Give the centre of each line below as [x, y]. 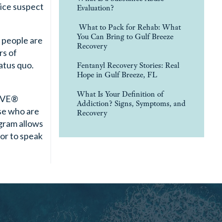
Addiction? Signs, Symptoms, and [131, 103]
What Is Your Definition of [120, 94]
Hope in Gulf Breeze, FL [117, 74]
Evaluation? [95, 7]
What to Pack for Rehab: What [129, 27]
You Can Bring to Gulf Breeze [125, 36]
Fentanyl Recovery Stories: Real [128, 65]
